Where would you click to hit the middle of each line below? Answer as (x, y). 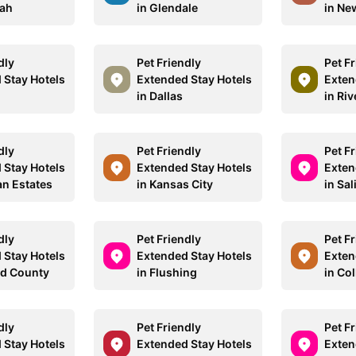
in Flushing (167, 272)
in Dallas (160, 96)
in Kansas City (175, 184)
